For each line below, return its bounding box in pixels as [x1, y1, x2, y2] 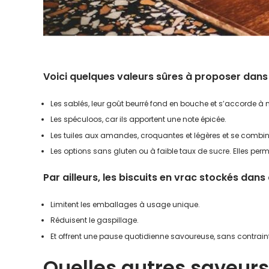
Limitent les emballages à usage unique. [50, 199, 200, 210]
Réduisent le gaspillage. [50, 215, 139, 226]
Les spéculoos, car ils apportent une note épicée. [50, 114, 226, 125]
